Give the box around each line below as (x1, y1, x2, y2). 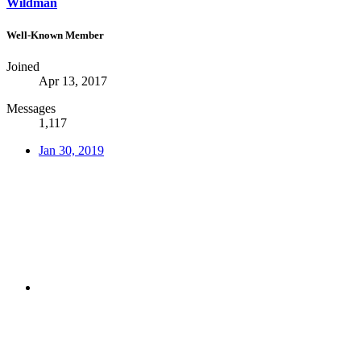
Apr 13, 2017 (39, 73, 107, 88)
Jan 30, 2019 (39, 143, 104, 157)
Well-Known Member (6, 28, 104, 41)
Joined (6, 59, 39, 73)
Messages (6, 101, 56, 115)
